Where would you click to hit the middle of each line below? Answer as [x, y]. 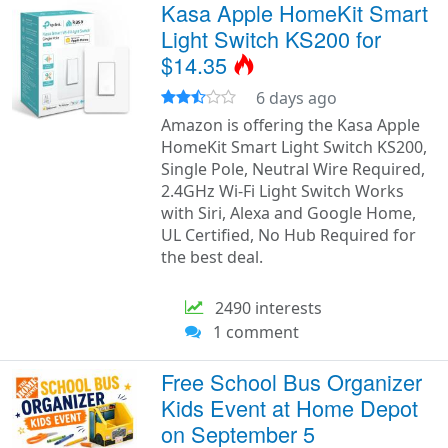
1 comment [250, 332]
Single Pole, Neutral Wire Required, [293, 169]
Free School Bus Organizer [292, 381]
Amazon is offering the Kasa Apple [291, 125]
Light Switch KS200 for [271, 38]
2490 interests [263, 308]
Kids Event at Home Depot [290, 407]
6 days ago [297, 98]
